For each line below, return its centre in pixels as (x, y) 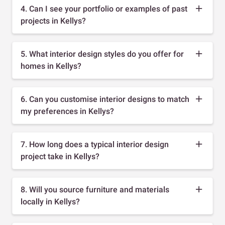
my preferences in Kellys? (67, 111)
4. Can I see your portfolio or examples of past (104, 9)
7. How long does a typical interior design (95, 144)
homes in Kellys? (51, 66)
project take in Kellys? (60, 156)
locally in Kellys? (50, 201)
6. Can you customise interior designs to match (105, 99)
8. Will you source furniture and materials (95, 189)
